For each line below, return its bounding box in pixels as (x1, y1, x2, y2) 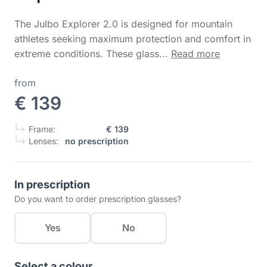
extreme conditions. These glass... (14, 48, 171, 60)
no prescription (65, 136, 129, 146)
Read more (171, 48, 220, 60)
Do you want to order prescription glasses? (14, 194, 181, 204)
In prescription (14, 178, 90, 191)
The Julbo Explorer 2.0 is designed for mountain (14, 18, 232, 30)
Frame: (26, 124, 55, 134)
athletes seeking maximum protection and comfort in (14, 33, 251, 45)
